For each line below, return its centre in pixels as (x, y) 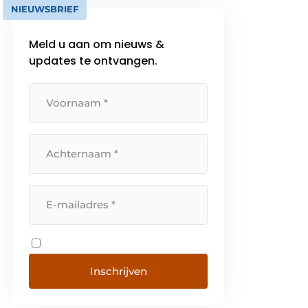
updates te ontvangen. (93, 60)
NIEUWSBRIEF (45, 9)
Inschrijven (118, 271)
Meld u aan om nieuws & (97, 44)
